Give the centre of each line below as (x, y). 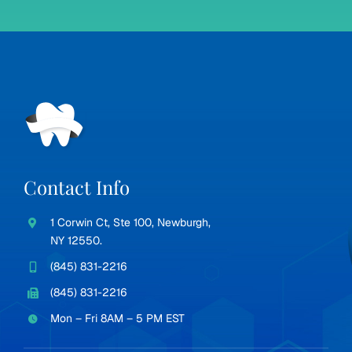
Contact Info (76, 187)
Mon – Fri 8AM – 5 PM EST (117, 318)
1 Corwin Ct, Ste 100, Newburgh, (130, 223)
